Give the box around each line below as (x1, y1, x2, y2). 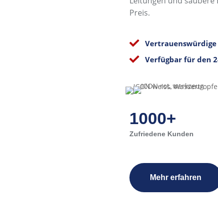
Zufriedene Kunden (129, 129, 194, 138)
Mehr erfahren (150, 173, 202, 182)
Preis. (129, 7, 150, 18)
